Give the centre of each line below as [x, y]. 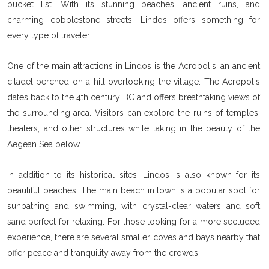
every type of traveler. [49, 35]
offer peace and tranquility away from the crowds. [104, 252]
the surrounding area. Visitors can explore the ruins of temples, [134, 113]
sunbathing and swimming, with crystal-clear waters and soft [134, 206]
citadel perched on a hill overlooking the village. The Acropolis [134, 81]
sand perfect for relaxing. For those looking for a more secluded [134, 221]
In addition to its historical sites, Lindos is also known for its [134, 174]
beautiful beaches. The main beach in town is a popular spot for [134, 190]
